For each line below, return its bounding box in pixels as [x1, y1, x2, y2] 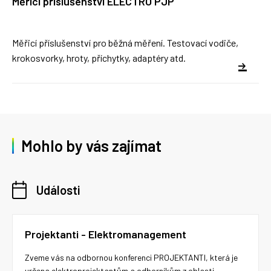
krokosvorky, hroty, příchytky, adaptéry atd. [12, 52, 186, 64]
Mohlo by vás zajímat [21, 136, 162, 155]
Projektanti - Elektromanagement [25, 227, 186, 241]
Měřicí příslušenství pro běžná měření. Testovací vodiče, [12, 37, 238, 48]
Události [36, 183, 80, 197]
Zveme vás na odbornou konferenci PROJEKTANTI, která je [25, 252, 238, 263]
